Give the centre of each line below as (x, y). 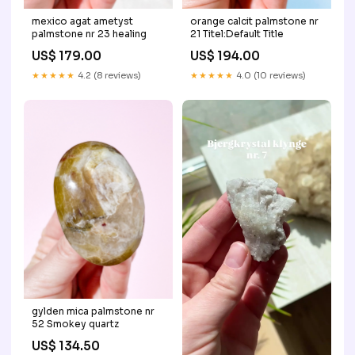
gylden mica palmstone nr (93, 311)
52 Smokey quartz (75, 323)
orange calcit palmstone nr (254, 21)
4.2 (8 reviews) (108, 75)
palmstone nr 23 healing (89, 34)
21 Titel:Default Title (237, 34)
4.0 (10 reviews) (270, 75)
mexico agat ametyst (82, 21)
